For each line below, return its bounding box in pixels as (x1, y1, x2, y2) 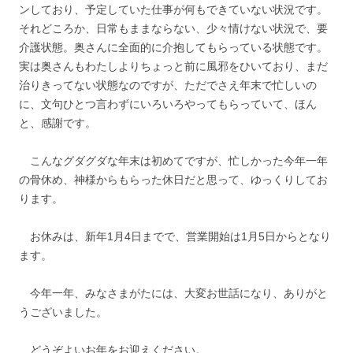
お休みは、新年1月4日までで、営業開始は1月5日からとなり (19, 230, 331, 243)
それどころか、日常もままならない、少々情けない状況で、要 (19, 22, 328, 35)
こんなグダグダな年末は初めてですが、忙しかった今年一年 (19, 154, 328, 167)
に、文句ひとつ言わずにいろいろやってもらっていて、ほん (19, 98, 317, 110)
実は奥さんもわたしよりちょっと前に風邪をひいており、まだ (19, 60, 328, 72)
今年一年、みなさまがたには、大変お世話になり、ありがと (19, 287, 328, 299)
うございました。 (19, 306, 107, 318)
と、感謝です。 (19, 117, 96, 129)
